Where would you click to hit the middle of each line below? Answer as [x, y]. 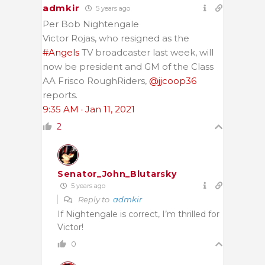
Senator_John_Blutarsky [117, 174]
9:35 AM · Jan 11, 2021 [89, 109]
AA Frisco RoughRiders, [96, 80]
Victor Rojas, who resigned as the [116, 38]
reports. [60, 95]
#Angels [61, 52]
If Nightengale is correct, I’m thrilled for [138, 214]
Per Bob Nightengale [91, 24]
